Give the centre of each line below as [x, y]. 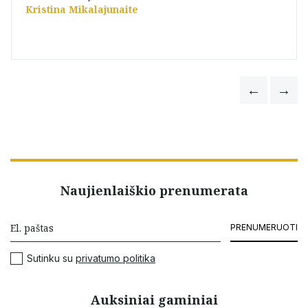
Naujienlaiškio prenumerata [154, 190]
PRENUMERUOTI [264, 227]
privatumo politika [115, 258]
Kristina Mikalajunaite [82, 9]
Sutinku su [51, 258]
